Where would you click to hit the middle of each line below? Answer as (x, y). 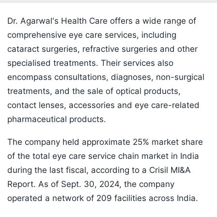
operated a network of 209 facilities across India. (103, 198)
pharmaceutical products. (57, 119)
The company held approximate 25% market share (105, 142)
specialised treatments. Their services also (90, 63)
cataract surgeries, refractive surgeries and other (102, 49)
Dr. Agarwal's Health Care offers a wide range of (102, 21)
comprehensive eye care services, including (92, 35)
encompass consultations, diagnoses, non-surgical (106, 77)
